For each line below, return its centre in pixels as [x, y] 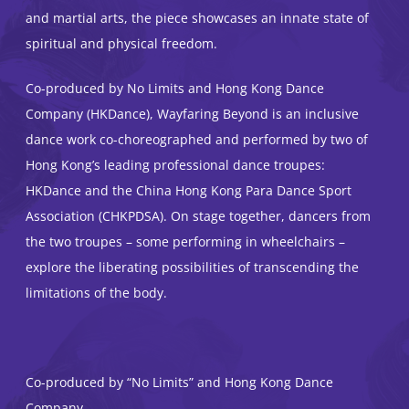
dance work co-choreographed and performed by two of [197, 140]
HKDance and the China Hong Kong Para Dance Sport [189, 191]
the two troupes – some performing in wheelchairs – [185, 242]
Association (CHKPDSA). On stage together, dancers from [198, 216]
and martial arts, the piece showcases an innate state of [197, 18]
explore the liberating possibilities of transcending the [192, 267]
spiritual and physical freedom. [121, 44]
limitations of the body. [96, 293]
